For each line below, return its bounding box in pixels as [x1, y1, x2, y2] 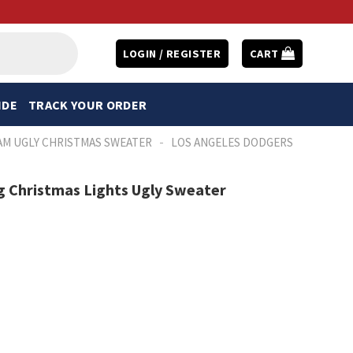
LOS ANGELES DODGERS [171, 135, 294, 150]
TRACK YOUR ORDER [28, 96, 147, 113]
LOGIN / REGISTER [123, 46, 221, 61]
